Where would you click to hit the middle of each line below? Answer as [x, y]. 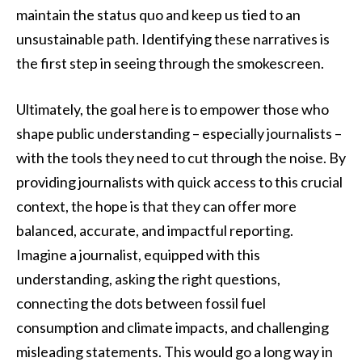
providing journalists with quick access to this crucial [179, 182]
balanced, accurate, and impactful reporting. [155, 231]
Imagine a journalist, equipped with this [138, 255]
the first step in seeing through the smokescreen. [170, 63]
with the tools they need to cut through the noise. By [181, 158]
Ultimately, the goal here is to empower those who [173, 109]
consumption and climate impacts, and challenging [173, 328]
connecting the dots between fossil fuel [141, 303]
